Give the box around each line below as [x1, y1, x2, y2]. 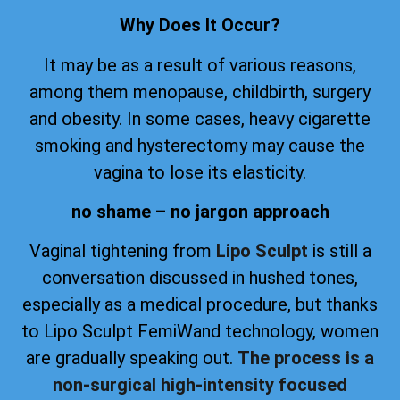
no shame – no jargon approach [71, 201, 329, 223]
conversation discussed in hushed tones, [42, 267, 358, 289]
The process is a [237, 347, 374, 370]
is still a [307, 240, 371, 262]
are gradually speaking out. [26, 347, 237, 370]
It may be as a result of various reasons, [44, 54, 356, 76]
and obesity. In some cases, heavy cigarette [29, 107, 371, 129]
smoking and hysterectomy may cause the [35, 134, 365, 156]
